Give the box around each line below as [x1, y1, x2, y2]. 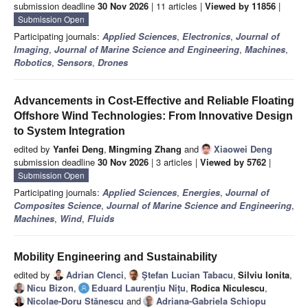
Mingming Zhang [109, 142, 181, 156]
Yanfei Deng [53, 142, 104, 156]
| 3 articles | [148, 155, 200, 169]
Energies [182, 186, 220, 199]
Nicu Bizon [27, 281, 74, 295]
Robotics [14, 56, 52, 69]
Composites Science [14, 199, 101, 212]
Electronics [182, 30, 230, 43]
